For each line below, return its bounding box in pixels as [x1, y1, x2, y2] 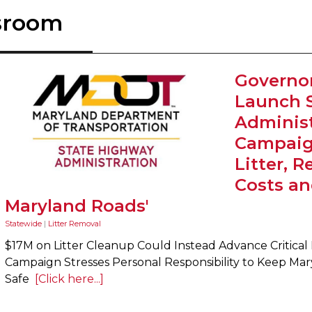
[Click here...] [29, 272, 104, 286]
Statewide [5, 219, 42, 228]
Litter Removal [48, 219, 101, 228]
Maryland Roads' [5, 196, 149, 216]
